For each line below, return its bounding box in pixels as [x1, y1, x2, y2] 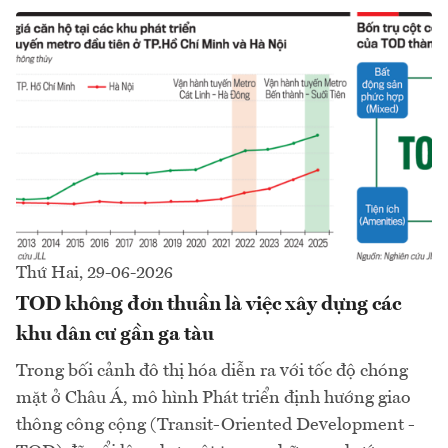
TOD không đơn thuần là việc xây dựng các [16, 295, 401, 316]
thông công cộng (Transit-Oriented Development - [16, 416, 415, 435]
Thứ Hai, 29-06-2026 [16, 265, 173, 283]
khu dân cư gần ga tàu [16, 325, 214, 346]
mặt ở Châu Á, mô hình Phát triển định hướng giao [16, 389, 411, 408]
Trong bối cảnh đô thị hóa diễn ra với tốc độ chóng [16, 362, 408, 381]
